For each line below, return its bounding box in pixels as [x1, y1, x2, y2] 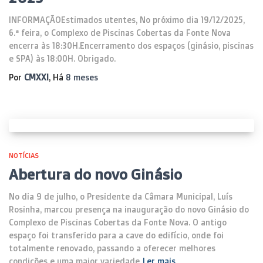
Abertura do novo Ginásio [9, 165, 182, 183]
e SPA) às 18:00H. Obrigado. [9, 53, 116, 63]
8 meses [66, 72, 98, 82]
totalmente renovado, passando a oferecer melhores [9, 243, 215, 253]
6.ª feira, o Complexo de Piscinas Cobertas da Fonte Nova [9, 28, 231, 38]
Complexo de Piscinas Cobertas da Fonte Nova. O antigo [9, 217, 227, 227]
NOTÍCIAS [9, 151, 39, 160]
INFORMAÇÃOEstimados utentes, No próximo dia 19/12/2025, [9, 15, 245, 25]
